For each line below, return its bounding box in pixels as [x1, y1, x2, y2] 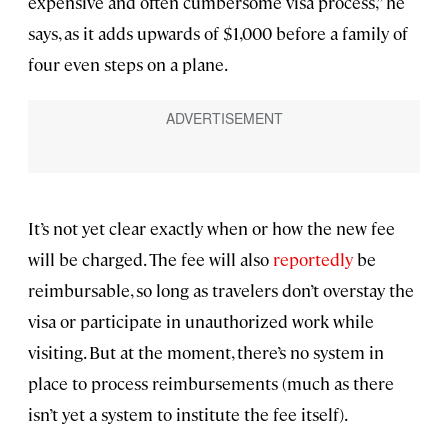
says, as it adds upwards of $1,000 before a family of [28, 22, 408, 45]
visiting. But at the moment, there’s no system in [28, 341, 384, 364]
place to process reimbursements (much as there [28, 372, 394, 395]
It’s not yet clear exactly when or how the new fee [28, 217, 395, 240]
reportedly [273, 248, 353, 271]
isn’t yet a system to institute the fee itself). [28, 403, 348, 426]
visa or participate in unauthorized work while [28, 310, 374, 333]
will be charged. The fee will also [28, 248, 273, 271]
